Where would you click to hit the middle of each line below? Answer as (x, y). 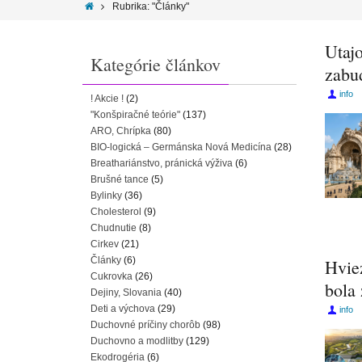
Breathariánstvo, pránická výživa (162, 163)
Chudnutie (114, 228)
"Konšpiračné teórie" (135, 115)
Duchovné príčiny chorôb (145, 325)
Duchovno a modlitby (137, 341)
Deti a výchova (123, 309)
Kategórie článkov (156, 64)
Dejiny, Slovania (126, 293)
